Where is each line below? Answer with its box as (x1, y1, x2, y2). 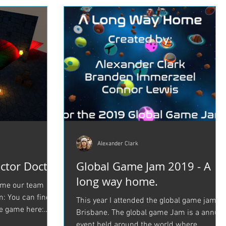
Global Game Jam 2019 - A (76, 159, 211, 174)
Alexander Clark (97, 140, 138, 147)
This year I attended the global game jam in (76, 196, 225, 206)
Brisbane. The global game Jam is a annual (76, 208, 225, 218)
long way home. (76, 174, 158, 189)
